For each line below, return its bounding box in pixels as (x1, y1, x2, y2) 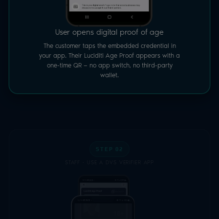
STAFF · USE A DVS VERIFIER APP (65, 158, 154, 166)
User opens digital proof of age (55, 26, 164, 38)
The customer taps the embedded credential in (43, 41, 176, 50)
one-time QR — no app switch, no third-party (46, 61, 173, 70)
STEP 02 (95, 146, 124, 153)
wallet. (100, 70, 119, 80)
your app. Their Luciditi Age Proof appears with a (39, 51, 180, 60)
